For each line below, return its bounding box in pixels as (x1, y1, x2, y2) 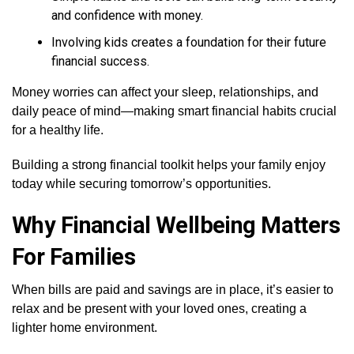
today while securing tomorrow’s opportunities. (12, 177, 271, 190)
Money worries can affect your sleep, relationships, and (12, 85, 318, 99)
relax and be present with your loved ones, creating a (12, 302, 307, 315)
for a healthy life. (12, 123, 104, 137)
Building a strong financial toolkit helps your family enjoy (12, 158, 326, 171)
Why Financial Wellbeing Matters (12, 212, 341, 239)
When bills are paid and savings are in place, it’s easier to (12, 283, 333, 296)
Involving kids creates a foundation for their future (51, 35, 326, 50)
